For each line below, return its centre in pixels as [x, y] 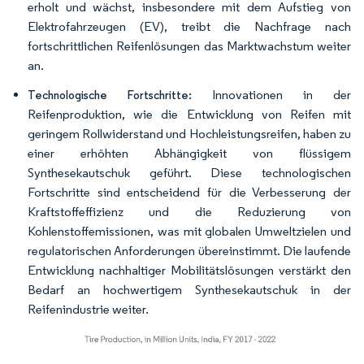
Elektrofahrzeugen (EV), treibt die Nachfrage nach [189, 26]
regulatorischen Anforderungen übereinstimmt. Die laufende [189, 251]
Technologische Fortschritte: [110, 95]
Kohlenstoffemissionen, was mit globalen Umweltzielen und [189, 231]
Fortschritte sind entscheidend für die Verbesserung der [189, 192]
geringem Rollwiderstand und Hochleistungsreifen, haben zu [189, 134]
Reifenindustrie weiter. [88, 309]
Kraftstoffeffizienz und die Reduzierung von [189, 212]
